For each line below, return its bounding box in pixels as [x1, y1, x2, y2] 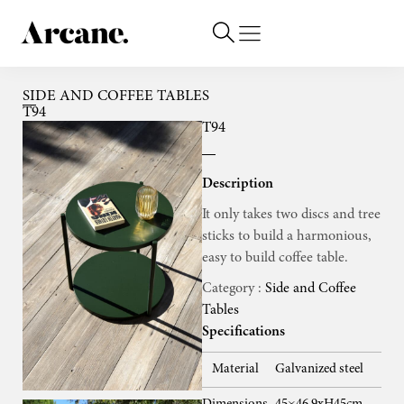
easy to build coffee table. [202, 251, 348, 265]
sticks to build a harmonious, [202, 229, 372, 243]
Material [211, 363, 259, 376]
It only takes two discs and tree [202, 207, 381, 222]
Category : [202, 281, 265, 296]
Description [202, 177, 273, 191]
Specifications [202, 325, 285, 339]
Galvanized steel [275, 363, 363, 376]
